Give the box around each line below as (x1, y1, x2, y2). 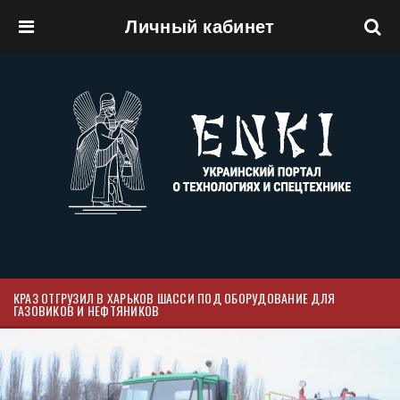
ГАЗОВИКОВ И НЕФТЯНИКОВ (13, 301, 160, 320)
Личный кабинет (125, 17, 275, 37)
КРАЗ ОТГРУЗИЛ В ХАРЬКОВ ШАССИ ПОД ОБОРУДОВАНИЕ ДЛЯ (13, 288, 335, 307)
